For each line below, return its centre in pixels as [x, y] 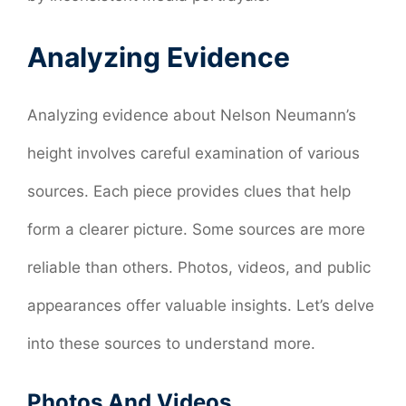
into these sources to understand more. [171, 344]
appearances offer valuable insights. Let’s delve [201, 306]
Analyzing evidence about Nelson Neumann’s [192, 116]
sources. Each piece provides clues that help [189, 192]
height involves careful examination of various [193, 154]
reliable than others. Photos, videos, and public [199, 268]
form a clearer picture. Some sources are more [196, 230]
